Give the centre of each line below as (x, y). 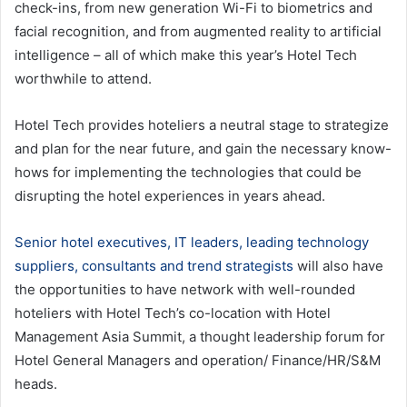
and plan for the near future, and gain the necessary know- (203, 149)
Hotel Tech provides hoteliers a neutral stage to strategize (202, 125)
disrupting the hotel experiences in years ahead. (170, 196)
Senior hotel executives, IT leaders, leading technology (192, 243)
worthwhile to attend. (83, 79)
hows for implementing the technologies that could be (188, 173)
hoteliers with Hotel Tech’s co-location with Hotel (173, 313)
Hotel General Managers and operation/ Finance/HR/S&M (198, 361)
